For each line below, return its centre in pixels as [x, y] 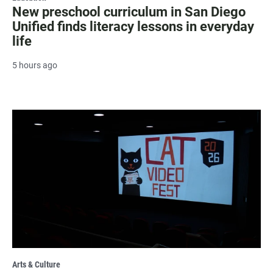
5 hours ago [35, 65]
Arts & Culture [36, 264]
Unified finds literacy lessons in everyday [133, 26]
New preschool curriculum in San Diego [129, 12]
